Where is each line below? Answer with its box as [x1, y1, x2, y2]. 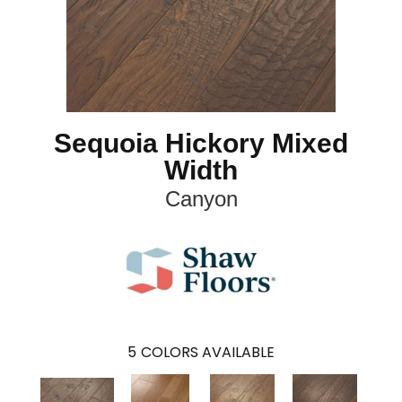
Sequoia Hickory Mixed [54, 128, 348, 159]
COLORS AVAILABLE [141, 342, 275, 363]
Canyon [164, 187, 238, 212]
